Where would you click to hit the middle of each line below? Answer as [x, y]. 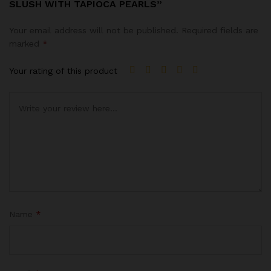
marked [26, 43]
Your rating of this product [63, 71]
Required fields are [220, 30]
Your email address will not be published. [94, 30]
